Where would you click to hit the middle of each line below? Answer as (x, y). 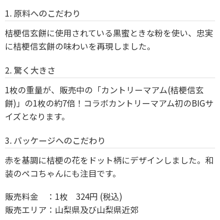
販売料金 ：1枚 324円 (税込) (64, 196)
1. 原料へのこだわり (43, 13)
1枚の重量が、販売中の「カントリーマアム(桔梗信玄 (104, 90)
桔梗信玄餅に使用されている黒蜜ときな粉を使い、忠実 (109, 33)
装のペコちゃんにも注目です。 (63, 173)
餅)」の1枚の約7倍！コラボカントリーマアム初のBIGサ (109, 103)
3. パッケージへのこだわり (55, 140)
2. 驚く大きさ (30, 70)
